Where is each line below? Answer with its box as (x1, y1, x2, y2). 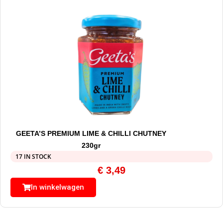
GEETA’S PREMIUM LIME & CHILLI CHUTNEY (16, 129, 167, 138)
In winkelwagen (31, 183, 84, 192)
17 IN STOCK (15, 152, 51, 161)
